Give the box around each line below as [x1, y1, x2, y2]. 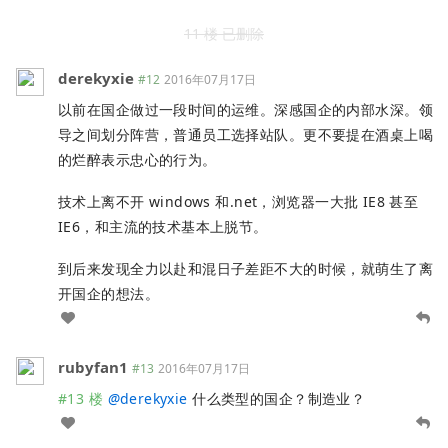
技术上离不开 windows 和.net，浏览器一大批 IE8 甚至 [58, 191, 419, 211]
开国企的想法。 [58, 283, 159, 303]
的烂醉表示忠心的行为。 [58, 150, 217, 170]
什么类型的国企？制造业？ [187, 388, 366, 408]
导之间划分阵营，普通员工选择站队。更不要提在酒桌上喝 [58, 125, 433, 145]
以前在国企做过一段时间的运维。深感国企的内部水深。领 [58, 100, 433, 120]
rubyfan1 [58, 356, 128, 377]
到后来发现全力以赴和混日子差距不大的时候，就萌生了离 [58, 258, 433, 278]
